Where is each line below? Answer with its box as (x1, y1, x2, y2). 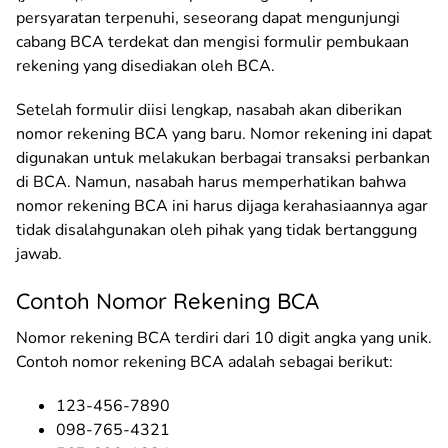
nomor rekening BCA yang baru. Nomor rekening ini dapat (16, 122, 432, 145)
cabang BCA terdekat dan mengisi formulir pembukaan (16, 30, 409, 53)
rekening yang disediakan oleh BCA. (16, 54, 275, 77)
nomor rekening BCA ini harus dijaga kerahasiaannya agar (16, 194, 428, 217)
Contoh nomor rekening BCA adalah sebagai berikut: (16, 350, 393, 373)
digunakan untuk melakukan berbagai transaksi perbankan (16, 146, 430, 169)
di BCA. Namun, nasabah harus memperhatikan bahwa (16, 170, 406, 193)
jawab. (16, 242, 62, 265)
